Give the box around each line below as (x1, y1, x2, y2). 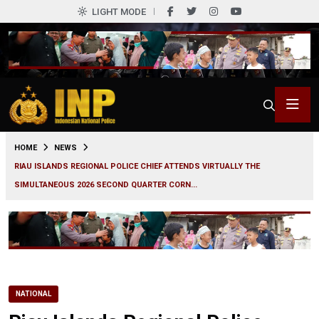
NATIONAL (16, 289, 51, 298)
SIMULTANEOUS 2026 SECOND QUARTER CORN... (14, 179, 197, 189)
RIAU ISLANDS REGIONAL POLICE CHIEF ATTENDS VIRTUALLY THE (14, 161, 260, 171)
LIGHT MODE (91, 6, 146, 17)
